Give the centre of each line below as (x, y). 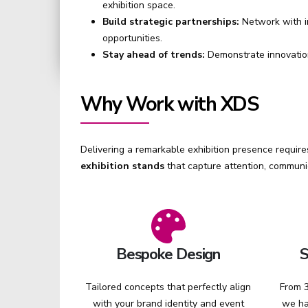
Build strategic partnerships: (171, 22)
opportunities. (132, 38)
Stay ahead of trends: (154, 55)
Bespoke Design (168, 254)
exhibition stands (122, 166)
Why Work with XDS (170, 104)
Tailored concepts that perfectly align (168, 287)
